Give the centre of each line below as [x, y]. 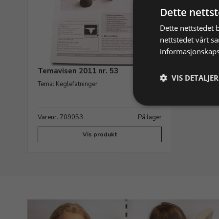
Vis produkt [100, 134]
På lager [150, 117]
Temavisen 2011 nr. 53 [78, 71]
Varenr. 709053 [60, 117]
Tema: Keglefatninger [68, 84]
